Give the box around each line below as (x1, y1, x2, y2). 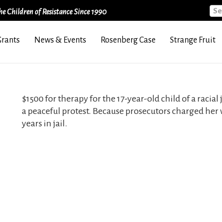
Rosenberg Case (100, 35, 156, 45)
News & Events (34, 35, 86, 45)
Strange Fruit (169, 35, 216, 45)
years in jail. (22, 118, 67, 128)
